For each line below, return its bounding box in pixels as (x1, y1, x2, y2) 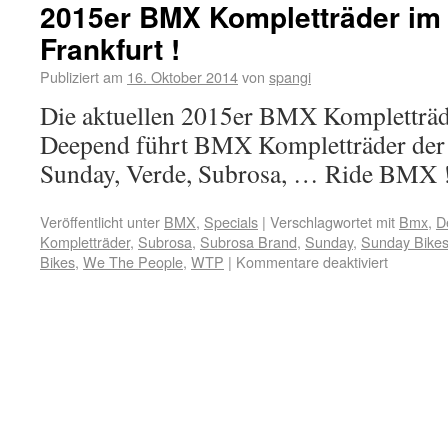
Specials (204, 211, 258, 232)
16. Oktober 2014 (127, 66, 238, 87)
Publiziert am (40, 66, 123, 87)
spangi (269, 66, 311, 87)
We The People (83, 251, 183, 272)
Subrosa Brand (200, 231, 297, 252)
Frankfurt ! (40, 28, 180, 69)
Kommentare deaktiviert (236, 251, 388, 272)
